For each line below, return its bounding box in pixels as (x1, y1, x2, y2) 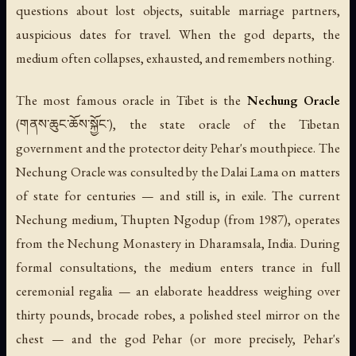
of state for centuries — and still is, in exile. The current (16, 186, 340, 204)
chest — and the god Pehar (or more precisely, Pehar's (16, 329, 340, 347)
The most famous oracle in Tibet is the (16, 91, 247, 109)
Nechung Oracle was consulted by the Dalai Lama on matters (16, 162, 340, 180)
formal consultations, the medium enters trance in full (16, 257, 340, 276)
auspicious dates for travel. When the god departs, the (16, 25, 340, 43)
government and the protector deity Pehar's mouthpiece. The (16, 138, 340, 157)
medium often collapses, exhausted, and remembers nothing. (16, 48, 335, 67)
